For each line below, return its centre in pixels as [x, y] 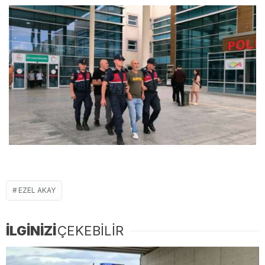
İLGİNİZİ [31, 230]
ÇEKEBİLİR [91, 230]
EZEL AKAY [37, 190]
